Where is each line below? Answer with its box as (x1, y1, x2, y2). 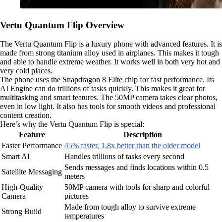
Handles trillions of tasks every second (64, 152, 184, 161)
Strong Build (1, 207, 42, 216)
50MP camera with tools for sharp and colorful (64, 183, 210, 192)
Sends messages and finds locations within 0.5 (64, 163, 209, 172)
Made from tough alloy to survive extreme (64, 203, 196, 212)
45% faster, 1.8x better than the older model (64, 141, 200, 150)
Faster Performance (1, 141, 62, 150)
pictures (64, 192, 89, 201)
